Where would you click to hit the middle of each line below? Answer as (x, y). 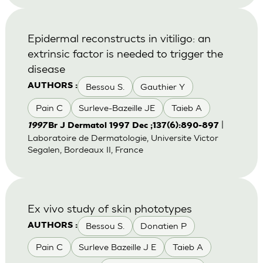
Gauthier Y (163, 86)
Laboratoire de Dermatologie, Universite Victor (123, 137)
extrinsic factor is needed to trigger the (125, 53)
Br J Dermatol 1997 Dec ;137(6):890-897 (133, 126)
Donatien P (164, 226)
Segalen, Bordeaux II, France (85, 149)
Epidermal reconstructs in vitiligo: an (119, 38)
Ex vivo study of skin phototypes (109, 208)
